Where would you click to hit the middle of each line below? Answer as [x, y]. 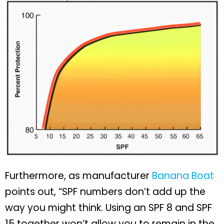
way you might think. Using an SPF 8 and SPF [108, 207]
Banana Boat [183, 175]
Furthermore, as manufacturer [78, 175]
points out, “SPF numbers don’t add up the [105, 191]
